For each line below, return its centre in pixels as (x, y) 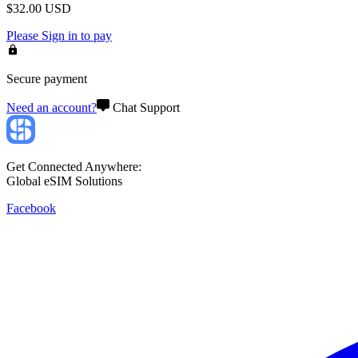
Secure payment (47, 78)
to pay (95, 35)
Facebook (31, 208)
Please (24, 35)
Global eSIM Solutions (64, 181)
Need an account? (52, 107)
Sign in (60, 35)
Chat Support (146, 107)
